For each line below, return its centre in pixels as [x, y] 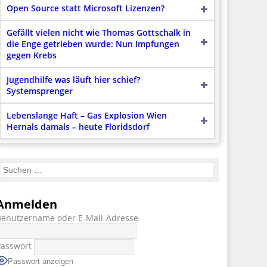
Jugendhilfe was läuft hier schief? [73, 79]
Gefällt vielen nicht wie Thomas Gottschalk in [98, 32]
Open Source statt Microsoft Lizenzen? [85, 8]
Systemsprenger [39, 91]
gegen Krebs [31, 55]
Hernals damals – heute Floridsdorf [78, 126]
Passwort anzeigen [40, 261]
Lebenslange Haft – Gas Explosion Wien [86, 115]
